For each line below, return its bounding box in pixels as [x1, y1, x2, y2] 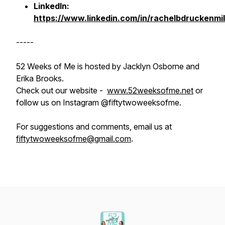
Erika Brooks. [16, 73, 64, 83]
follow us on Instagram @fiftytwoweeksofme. [16, 97, 181, 107]
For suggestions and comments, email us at [16, 122, 172, 132]
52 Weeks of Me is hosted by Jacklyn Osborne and [16, 61, 199, 71]
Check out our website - [16, 85, 107, 95]
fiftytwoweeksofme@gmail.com [16, 134, 131, 144]
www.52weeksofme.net [107, 85, 193, 95]
